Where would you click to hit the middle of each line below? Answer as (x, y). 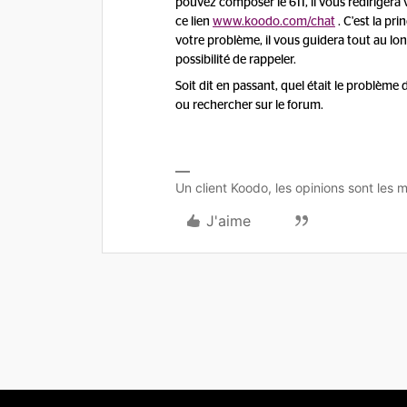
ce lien (194, 22)
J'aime (228, 221)
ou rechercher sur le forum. (249, 105)
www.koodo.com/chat (274, 22)
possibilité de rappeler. (236, 60)
